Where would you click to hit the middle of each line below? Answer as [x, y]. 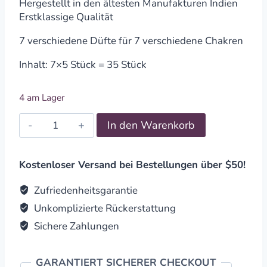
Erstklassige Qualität [66, 17]
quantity [62, 162]
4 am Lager [42, 97]
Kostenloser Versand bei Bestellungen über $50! [132, 164]
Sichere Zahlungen [76, 226]
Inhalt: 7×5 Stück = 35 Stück [83, 64]
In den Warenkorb [151, 125]
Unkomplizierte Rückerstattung [104, 208]
